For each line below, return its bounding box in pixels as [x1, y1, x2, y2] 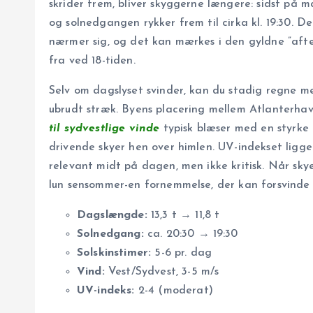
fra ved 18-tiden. [49, 55, 136, 67]
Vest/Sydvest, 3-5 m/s [104, 266, 219, 278]
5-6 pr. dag [151, 247, 212, 259]
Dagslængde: [77, 210, 147, 221]
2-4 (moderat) [134, 285, 213, 297]
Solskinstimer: [77, 247, 152, 259]
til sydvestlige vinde [49, 123, 160, 135]
